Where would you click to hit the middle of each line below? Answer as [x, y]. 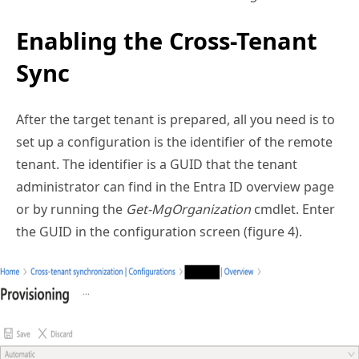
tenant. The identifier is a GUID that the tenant [157, 165]
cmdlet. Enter [293, 210]
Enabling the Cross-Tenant [167, 41]
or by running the [71, 210]
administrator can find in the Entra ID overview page [175, 187]
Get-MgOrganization [188, 210]
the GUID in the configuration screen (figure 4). [159, 232]
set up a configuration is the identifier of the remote [174, 142]
